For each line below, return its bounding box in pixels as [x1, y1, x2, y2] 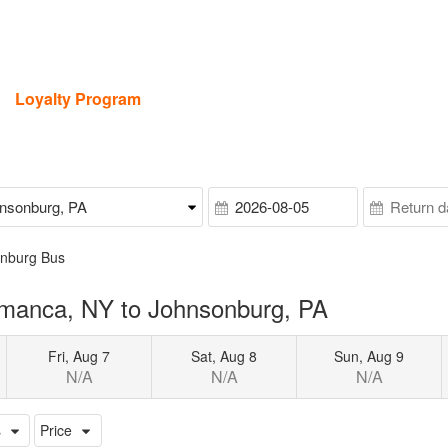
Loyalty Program [15, 87, 141, 110]
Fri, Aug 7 [48, 345, 111, 366]
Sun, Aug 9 [334, 345, 405, 366]
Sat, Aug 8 [191, 345, 258, 366]
